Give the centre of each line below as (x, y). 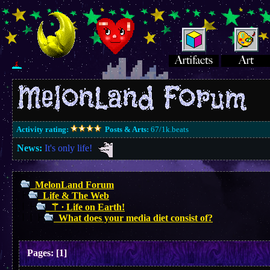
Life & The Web (76, 196)
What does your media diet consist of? (136, 218)
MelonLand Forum (74, 185)
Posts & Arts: (127, 129)
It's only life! (69, 148)
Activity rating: (42, 129)
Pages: (40, 253)
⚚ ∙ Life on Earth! (88, 207)
